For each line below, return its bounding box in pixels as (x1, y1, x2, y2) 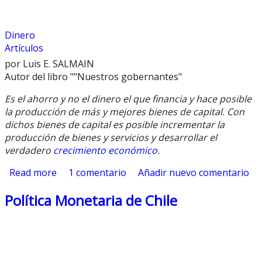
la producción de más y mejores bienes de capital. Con (5, 105, 244, 118)
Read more (9, 166, 57, 179)
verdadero (5, 143, 53, 157)
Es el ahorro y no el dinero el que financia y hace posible (5, 92, 251, 105)
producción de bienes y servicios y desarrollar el (5, 130, 217, 144)
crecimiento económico (53, 143, 157, 157)
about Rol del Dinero (57, 166, 147, 179)
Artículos (5, 42, 43, 55)
